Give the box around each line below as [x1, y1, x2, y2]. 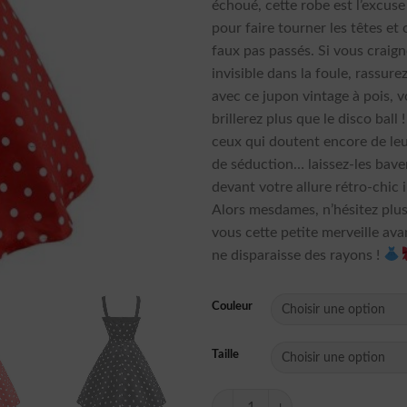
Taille [212, 349, 240, 362]
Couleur [212, 301, 253, 313]
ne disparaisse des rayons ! [212, 247, 384, 263]
